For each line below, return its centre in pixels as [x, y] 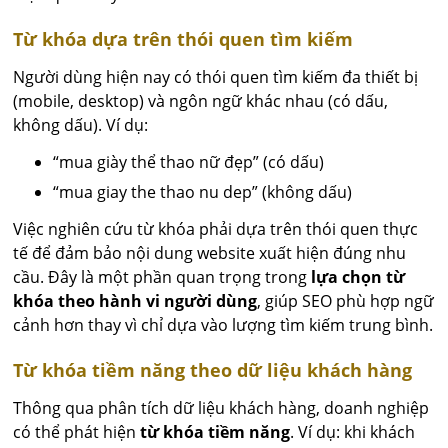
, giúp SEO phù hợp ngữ [346, 301]
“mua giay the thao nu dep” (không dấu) [203, 192]
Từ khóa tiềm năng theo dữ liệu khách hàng [213, 370]
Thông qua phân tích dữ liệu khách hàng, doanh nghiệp [221, 408]
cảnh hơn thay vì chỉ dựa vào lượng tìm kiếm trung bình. [223, 325]
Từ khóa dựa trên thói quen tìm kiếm [183, 39]
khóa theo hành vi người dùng [135, 301]
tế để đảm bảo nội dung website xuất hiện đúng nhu [210, 253]
